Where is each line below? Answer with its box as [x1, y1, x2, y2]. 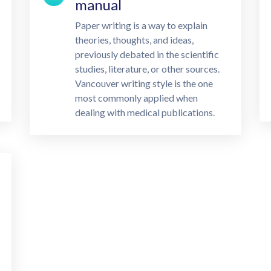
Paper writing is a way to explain [74, 19, 207, 31]
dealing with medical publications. [74, 106, 215, 118]
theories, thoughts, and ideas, [74, 34, 194, 45]
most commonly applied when [74, 92, 198, 103]
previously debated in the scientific [74, 48, 219, 60]
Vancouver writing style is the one [74, 77, 213, 89]
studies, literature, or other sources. [74, 63, 220, 74]
